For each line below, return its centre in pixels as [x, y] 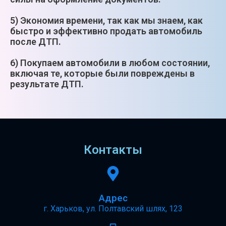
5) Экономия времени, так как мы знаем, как [106, 20]
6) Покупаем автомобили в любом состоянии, [110, 63]
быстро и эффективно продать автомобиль [106, 31]
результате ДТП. [47, 84]
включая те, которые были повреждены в [102, 73]
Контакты [113, 150]
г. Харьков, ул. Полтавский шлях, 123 [113, 208]
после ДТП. [36, 41]
